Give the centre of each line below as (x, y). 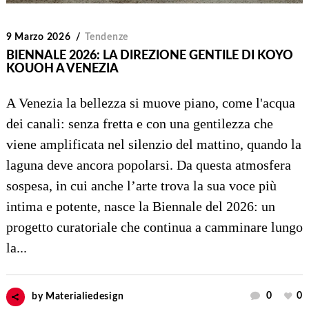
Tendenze (107, 38)
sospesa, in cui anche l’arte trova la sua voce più (141, 186)
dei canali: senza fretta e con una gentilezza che (139, 124)
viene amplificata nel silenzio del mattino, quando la (153, 144)
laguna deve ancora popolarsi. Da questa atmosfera (148, 165)
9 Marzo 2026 (38, 38)
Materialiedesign (85, 297)
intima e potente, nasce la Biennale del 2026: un (140, 207)
